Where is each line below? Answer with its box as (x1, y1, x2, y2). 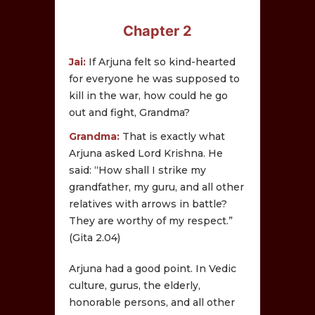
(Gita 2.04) (69, 231, 121, 244)
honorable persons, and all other (69, 295, 236, 309)
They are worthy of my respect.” (69, 214, 233, 227)
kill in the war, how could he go (69, 89, 229, 102)
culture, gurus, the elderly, (69, 278, 201, 292)
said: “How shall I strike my (69, 163, 207, 176)
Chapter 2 (123, 22, 192, 39)
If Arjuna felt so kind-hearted (86, 55, 236, 68)
